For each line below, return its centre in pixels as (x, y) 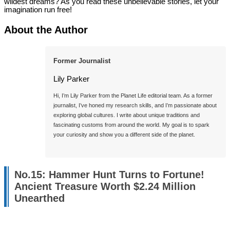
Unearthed (40, 198)
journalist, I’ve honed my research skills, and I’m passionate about (135, 106)
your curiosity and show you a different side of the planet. (124, 135)
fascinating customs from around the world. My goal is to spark (131, 125)
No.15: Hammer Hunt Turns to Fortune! (109, 174)
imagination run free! (38, 9)
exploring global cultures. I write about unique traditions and (127, 115)
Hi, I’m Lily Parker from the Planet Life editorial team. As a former (133, 96)
